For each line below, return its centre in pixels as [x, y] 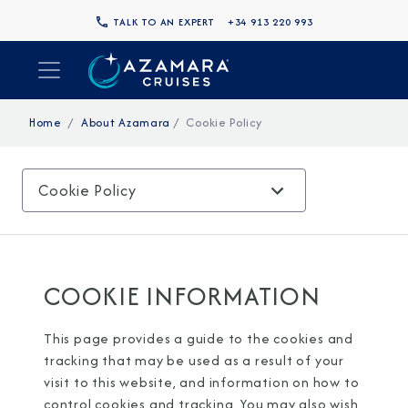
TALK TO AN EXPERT [166, 21]
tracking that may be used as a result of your [194, 360]
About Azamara [126, 122]
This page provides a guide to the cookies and [199, 338]
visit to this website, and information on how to [202, 382]
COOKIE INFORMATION [182, 296]
